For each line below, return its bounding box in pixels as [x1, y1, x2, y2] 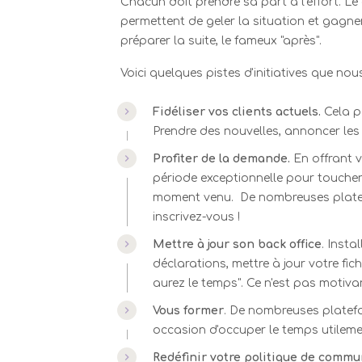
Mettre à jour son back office [153, 238, 322, 250]
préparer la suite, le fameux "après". [120, 35, 322, 47]
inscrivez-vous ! [153, 211, 241, 223]
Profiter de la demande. [153, 153, 291, 165]
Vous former [153, 305, 225, 317]
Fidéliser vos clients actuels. [153, 106, 325, 118]
